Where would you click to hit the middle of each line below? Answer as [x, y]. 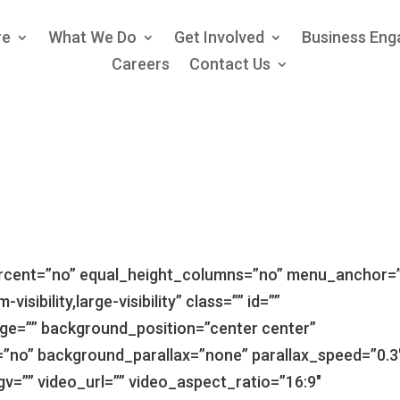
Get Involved [219, 37]
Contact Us [229, 63]
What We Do [92, 37]
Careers [140, 63]
